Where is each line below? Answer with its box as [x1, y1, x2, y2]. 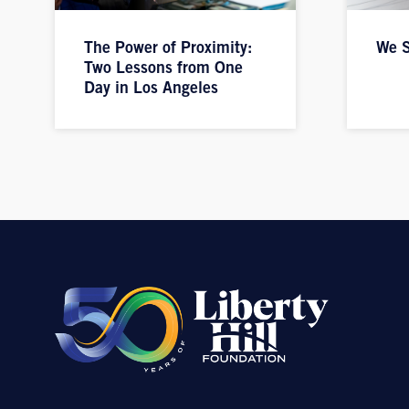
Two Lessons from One [84, 60, 243, 78]
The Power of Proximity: [84, 40, 252, 58]
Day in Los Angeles [84, 80, 218, 98]
